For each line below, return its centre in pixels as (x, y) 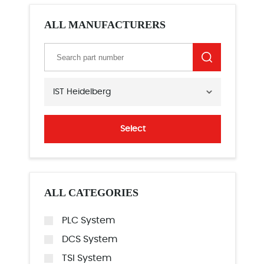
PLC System (88, 220)
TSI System (87, 258)
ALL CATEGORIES (91, 193)
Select (133, 129)
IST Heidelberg (82, 92)
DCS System (90, 239)
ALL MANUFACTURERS (105, 25)
